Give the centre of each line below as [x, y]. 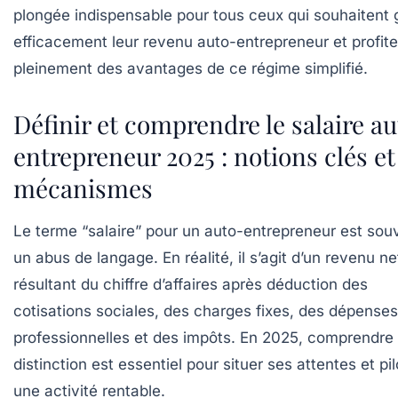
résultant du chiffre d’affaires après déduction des [191, 284]
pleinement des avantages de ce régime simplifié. [191, 68]
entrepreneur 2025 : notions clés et [204, 155]
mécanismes [83, 187]
